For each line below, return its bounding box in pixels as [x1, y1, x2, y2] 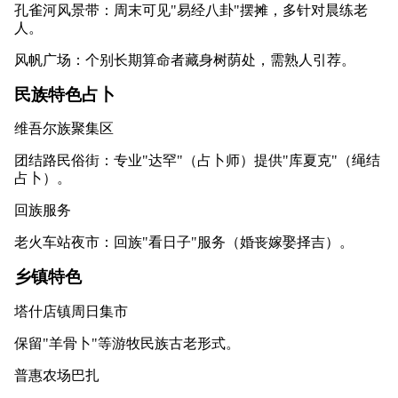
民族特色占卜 [14, 84, 115, 104]
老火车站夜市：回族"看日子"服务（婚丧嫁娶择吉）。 [14, 235, 354, 251]
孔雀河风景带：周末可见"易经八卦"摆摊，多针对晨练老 [14, 2, 368, 18]
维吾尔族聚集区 [14, 121, 114, 137]
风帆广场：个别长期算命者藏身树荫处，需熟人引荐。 [14, 52, 355, 68]
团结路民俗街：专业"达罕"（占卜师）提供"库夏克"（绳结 [14, 153, 380, 169]
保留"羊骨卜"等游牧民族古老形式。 [14, 335, 240, 351]
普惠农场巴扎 [14, 367, 99, 383]
